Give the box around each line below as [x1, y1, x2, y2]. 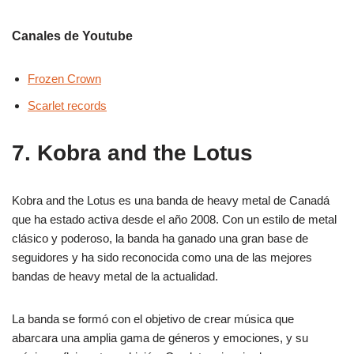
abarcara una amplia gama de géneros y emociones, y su [12, 331, 308, 345]
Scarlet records [28, 99, 107, 113]
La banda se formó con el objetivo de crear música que [12, 312, 294, 326]
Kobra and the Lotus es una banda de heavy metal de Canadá [12, 194, 330, 208]
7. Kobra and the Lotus [12, 141, 253, 166]
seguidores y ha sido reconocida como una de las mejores [12, 250, 312, 265]
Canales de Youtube [12, 29, 133, 43]
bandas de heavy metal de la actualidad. [12, 269, 218, 284]
